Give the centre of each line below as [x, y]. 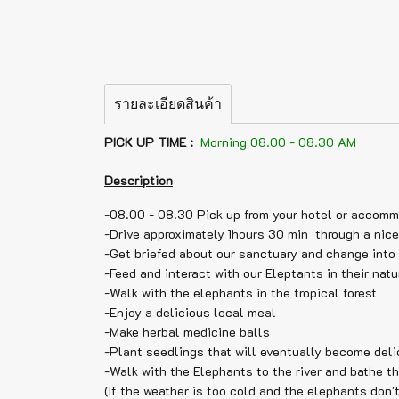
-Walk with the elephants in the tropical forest [240, 293]
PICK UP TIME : [149, 142]
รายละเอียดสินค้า [168, 104]
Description [138, 180]
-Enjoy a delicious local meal [190, 312]
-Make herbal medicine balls [187, 332]
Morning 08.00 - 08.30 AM [277, 142]
